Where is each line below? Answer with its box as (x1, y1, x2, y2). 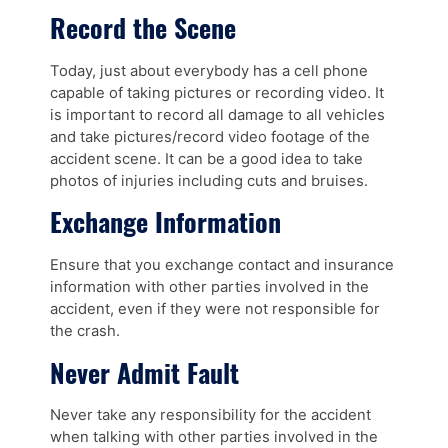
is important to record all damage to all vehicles (50, 105, 385, 124)
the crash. (50, 321, 120, 340)
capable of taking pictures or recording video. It (50, 83, 384, 102)
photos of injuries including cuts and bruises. (50, 171, 368, 190)
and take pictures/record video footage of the (50, 127, 370, 146)
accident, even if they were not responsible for (50, 299, 380, 318)
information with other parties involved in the (50, 277, 369, 296)
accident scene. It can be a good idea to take (50, 149, 363, 168)
